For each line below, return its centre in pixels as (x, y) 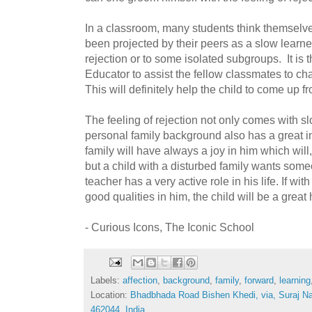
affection (140, 281)
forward (259, 281)
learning (295, 281)
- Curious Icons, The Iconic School (170, 227)
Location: (110, 295)
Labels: (107, 281)
